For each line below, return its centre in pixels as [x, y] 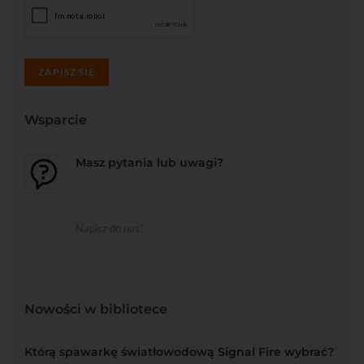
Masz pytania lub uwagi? [149, 162]
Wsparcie [56, 119]
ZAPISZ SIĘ [67, 71]
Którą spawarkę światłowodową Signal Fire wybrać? [179, 351]
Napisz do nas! [109, 228]
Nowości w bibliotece [96, 309]
